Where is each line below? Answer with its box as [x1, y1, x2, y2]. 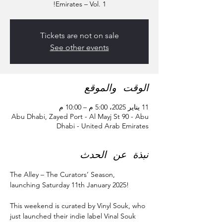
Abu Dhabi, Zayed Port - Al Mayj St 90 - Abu [11, 112, 149, 121]
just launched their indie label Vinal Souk [10, 212, 138, 221]
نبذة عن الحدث [80, 148, 149, 162]
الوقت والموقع [84, 81, 149, 95]
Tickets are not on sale [40, 31, 119, 40]
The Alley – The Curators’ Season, [10, 170, 117, 179]
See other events [50, 43, 109, 52]
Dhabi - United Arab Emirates [56, 121, 149, 130]
